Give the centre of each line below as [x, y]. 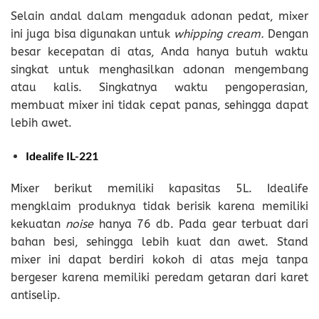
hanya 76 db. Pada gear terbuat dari [203, 224]
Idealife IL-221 [62, 156]
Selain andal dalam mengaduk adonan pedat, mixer [159, 16]
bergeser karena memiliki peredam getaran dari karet [159, 278]
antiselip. [36, 296]
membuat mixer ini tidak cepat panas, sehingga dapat [159, 105]
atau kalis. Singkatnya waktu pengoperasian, [159, 88]
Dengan [288, 34]
